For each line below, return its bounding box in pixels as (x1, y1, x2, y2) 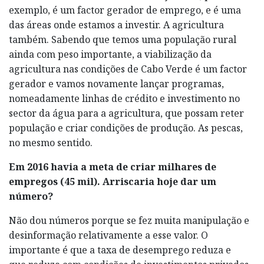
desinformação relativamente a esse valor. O (9, 228, 208, 242)
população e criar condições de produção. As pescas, (9, 121, 243, 134)
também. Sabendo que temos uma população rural (9, 32, 236, 46)
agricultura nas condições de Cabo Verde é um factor (9, 62, 247, 75)
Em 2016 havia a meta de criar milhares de (9, 160, 216, 173)
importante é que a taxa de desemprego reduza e (9, 243, 231, 256)
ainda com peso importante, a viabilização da (9, 47, 212, 61)
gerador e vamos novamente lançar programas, (9, 77, 224, 90)
